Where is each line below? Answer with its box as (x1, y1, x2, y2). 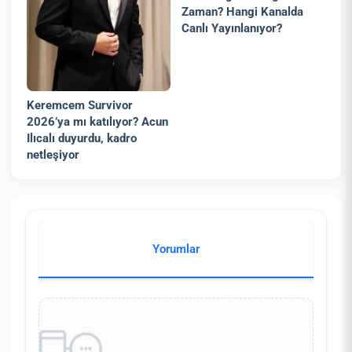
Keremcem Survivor (27, 97, 134, 112)
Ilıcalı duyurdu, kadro (27, 130, 137, 145)
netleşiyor (27, 147, 80, 162)
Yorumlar (152, 241, 200, 256)
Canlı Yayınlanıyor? (181, 21, 283, 36)
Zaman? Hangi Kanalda (181, 5, 304, 20)
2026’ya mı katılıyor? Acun (27, 114, 169, 129)
